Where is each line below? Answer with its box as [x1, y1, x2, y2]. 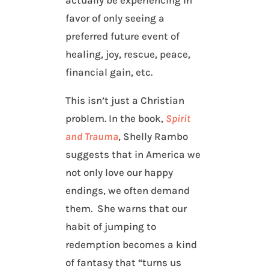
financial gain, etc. [65, 66, 153, 79]
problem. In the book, [65, 112, 166, 125]
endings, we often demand [65, 184, 190, 197]
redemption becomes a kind [65, 238, 198, 251]
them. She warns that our [65, 202, 187, 215]
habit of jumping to [65, 220, 157, 233]
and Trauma [65, 130, 119, 143]
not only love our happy [65, 166, 174, 179]
